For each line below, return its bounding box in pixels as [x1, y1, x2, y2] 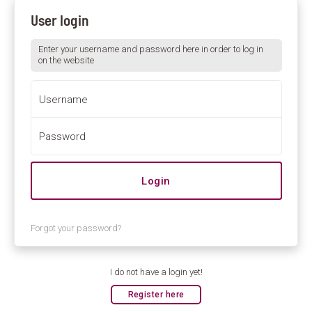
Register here [127, 290, 185, 300]
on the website [38, 55, 94, 66]
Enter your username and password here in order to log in [38, 44, 263, 55]
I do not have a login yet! [109, 266, 203, 277]
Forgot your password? [30, 222, 121, 233]
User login [30, 13, 89, 30]
